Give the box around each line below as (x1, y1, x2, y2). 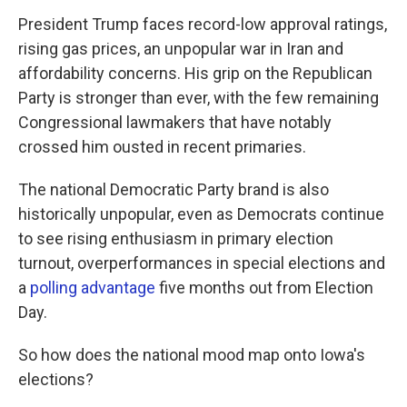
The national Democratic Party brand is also (18, 180, 329, 199)
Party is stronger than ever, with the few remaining (18, 88, 379, 107)
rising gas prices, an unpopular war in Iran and (18, 39, 343, 58)
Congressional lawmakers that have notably (18, 113, 332, 132)
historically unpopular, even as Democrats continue (18, 204, 384, 223)
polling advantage (30, 278, 155, 297)
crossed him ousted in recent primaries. (18, 137, 306, 156)
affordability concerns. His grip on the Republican (18, 64, 372, 83)
